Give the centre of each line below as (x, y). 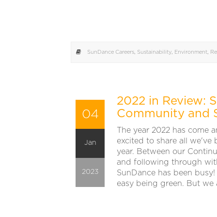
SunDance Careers (111, 52)
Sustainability (154, 52)
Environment (191, 52)
